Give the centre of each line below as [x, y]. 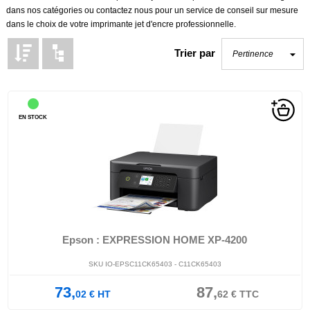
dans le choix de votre [48, 24]
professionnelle [203, 24]
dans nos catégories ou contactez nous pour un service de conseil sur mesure [152, 10]
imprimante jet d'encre [132, 24]
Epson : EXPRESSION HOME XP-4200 [155, 240]
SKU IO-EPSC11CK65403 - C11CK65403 [155, 264]
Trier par [195, 53]
